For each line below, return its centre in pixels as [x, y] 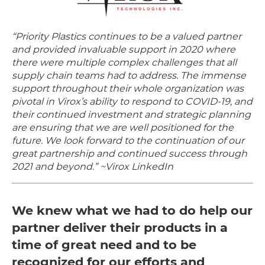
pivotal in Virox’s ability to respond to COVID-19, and [132, 101]
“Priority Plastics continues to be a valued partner [127, 36]
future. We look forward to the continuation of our [128, 140]
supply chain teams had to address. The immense [129, 75]
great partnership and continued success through [130, 153]
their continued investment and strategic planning [131, 114]
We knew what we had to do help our [132, 210]
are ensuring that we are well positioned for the [123, 127]
